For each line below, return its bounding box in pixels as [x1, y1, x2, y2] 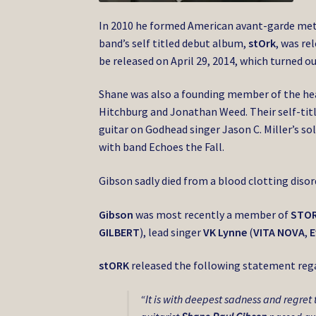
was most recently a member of [133, 207, 291, 221]
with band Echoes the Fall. [99, 140, 225, 154]
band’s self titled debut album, [99, 35, 247, 50]
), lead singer [140, 224, 204, 239]
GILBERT [99, 224, 140, 239]
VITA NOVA [253, 224, 305, 239]
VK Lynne [203, 224, 248, 239]
